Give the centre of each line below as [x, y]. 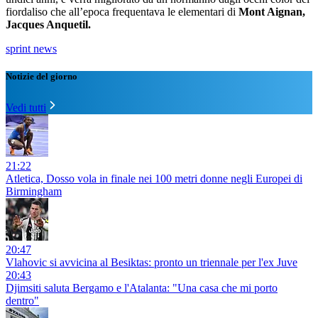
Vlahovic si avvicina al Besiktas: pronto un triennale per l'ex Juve [152, 262]
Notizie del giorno [42, 77]
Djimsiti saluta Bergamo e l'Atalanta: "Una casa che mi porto [142, 287]
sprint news [31, 49]
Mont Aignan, [272, 12]
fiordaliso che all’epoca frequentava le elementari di [122, 12]
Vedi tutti [26, 107]
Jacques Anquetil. [48, 25]
